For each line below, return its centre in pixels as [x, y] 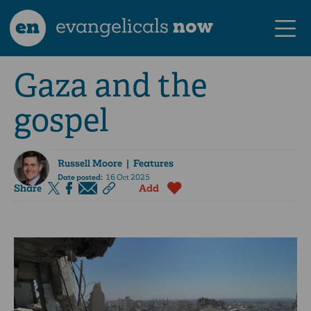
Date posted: [80, 178]
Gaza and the [110, 86]
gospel [61, 120]
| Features [148, 163]
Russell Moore [90, 163]
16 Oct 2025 [126, 178]
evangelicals [112, 25]
